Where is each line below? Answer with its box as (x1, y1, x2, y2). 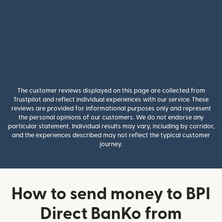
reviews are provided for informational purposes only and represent (11, 106, 211, 111)
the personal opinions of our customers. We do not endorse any (18, 114, 204, 120)
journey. (100, 141, 122, 147)
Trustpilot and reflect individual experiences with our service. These (13, 97, 209, 103)
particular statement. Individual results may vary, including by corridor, (7, 123, 215, 129)
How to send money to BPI (11, 186, 211, 202)
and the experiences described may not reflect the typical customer (12, 132, 210, 138)
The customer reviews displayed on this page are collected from (17, 88, 205, 94)
